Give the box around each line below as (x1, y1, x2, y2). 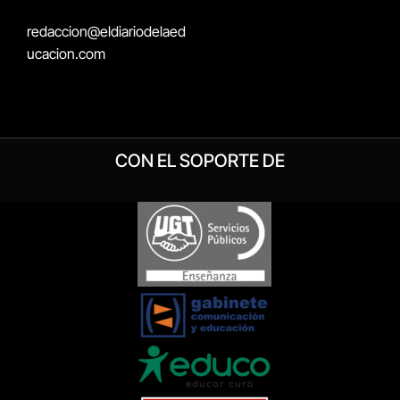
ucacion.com (27, 45, 105, 63)
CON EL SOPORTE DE (115, 150, 285, 172)
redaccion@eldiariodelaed (27, 22, 186, 41)
